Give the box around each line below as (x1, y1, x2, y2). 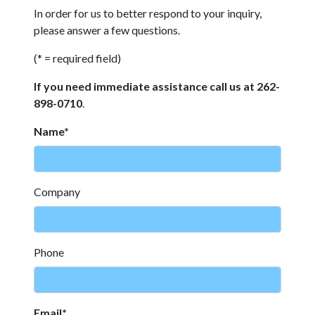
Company (34, 185, 80, 198)
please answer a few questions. (34, 23, 180, 37)
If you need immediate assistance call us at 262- (34, 79, 280, 93)
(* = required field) (34, 51, 121, 65)
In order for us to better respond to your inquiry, (34, 6, 262, 20)
